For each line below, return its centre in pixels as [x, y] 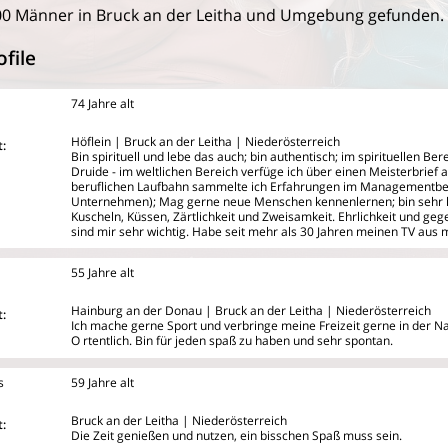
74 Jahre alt [102, 103]
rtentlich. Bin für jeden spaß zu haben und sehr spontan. [238, 340]
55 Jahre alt [102, 272]
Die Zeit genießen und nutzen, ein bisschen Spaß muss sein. [236, 435]
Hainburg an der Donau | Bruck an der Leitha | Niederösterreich [251, 310]
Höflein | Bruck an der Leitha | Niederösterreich [205, 141]
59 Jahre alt [102, 382]
